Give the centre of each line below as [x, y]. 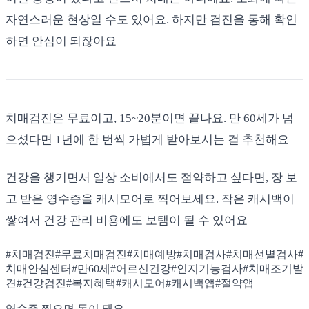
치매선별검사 [265, 254]
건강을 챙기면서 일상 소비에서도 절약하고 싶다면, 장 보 [151, 177]
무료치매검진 [94, 254]
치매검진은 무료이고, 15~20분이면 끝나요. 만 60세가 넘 [150, 118]
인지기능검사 [210, 268]
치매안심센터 [39, 268]
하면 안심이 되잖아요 [61, 41]
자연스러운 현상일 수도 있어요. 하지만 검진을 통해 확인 [151, 19]
